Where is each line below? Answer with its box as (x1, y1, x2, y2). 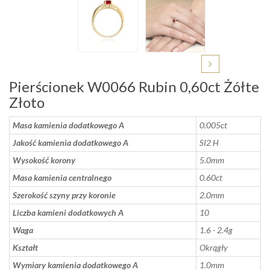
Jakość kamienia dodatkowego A (13, 137, 128, 148)
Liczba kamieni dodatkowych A (13, 207, 124, 218)
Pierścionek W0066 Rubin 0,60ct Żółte (9, 78, 259, 96)
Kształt (13, 242, 38, 253)
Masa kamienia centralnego (13, 172, 111, 183)
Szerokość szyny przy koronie (13, 190, 116, 201)
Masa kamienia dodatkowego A (13, 120, 124, 131)
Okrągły (199, 242, 228, 253)
